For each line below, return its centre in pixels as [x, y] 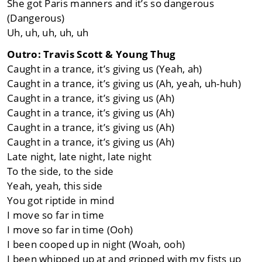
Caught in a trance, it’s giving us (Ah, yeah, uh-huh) [124, 84]
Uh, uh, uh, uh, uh [48, 33]
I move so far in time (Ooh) [70, 230]
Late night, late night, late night [80, 157]
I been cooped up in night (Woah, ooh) [96, 244]
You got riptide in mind [61, 201]
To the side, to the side [61, 171]
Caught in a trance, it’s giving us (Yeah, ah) [105, 69]
